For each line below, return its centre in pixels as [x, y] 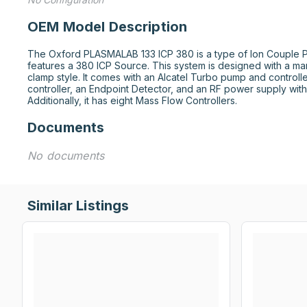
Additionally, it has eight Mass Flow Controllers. [132, 100]
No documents [66, 156]
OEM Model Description [108, 27]
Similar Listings [78, 206]
